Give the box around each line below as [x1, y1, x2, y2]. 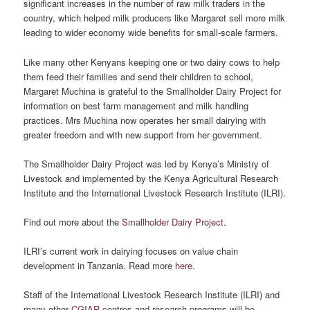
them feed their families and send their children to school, [24, 69, 254, 83]
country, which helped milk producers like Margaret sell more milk [24, 11, 286, 25]
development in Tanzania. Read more [24, 258, 176, 272]
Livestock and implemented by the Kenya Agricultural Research [24, 171, 279, 185]
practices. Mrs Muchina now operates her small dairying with [24, 113, 266, 127]
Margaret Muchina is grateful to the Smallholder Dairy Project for [24, 84, 282, 98]
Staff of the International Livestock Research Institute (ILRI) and [24, 288, 280, 302]
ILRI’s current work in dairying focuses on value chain [24, 244, 239, 257]
